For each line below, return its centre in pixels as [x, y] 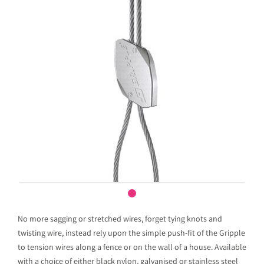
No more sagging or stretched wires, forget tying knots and [120, 220]
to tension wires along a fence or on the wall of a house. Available [132, 248]
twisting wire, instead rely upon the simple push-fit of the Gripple [131, 234]
